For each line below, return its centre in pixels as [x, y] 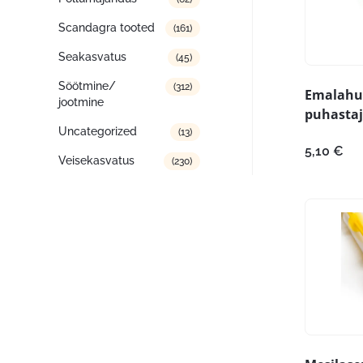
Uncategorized [98, 131]
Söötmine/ [87, 86]
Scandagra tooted [107, 28]
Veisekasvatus [96, 160]
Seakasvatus [92, 57]
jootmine [81, 102]
